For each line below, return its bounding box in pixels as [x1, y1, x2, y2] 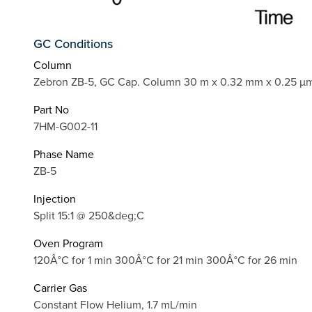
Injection [33, 191, 76, 207]
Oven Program [33, 235, 103, 251]
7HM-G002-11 [33, 118, 97, 134]
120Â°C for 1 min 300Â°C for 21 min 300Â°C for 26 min [33, 252, 297, 268]
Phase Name [33, 146, 94, 162]
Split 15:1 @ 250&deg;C [33, 208, 144, 224]
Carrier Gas [33, 280, 87, 296]
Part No [33, 102, 69, 118]
